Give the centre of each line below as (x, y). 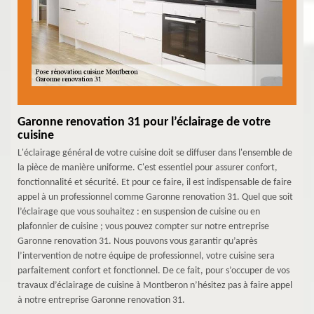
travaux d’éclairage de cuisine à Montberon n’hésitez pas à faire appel (155, 285)
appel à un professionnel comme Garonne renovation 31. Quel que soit (155, 197)
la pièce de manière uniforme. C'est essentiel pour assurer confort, (148, 168)
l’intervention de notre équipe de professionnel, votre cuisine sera (146, 256)
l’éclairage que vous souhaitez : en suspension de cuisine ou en (139, 212)
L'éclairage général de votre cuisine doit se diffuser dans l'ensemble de (155, 153)
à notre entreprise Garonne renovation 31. (101, 300)
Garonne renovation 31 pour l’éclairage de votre (144, 122)
